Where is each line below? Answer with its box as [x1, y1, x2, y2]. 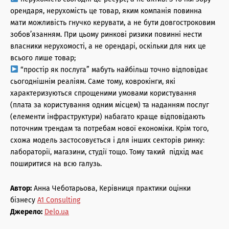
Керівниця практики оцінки [99, 184, 191, 193]
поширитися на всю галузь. [10, 159, 102, 168]
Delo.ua [44, 207, 69, 216]
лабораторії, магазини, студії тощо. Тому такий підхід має [10, 147, 203, 156]
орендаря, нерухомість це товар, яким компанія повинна [10, 6, 202, 15]
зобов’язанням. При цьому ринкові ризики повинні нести [10, 30, 202, 39]
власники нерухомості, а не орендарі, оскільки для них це [10, 41, 206, 51]
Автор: [10, 184, 32, 193]
